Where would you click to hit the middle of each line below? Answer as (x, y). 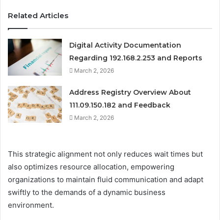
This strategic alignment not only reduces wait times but (105, 154)
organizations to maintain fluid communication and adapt (106, 179)
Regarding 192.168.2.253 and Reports (136, 58)
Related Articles (38, 15)
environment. (31, 205)
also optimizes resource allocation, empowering (91, 166)
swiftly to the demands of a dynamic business (87, 192)
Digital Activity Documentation (125, 45)
